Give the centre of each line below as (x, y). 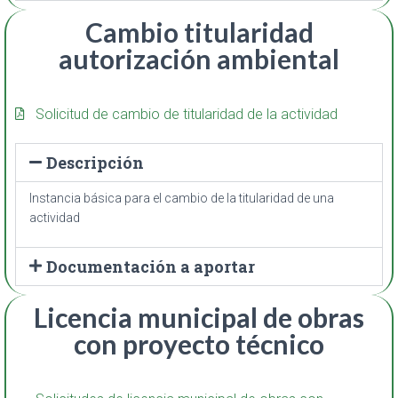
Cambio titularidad (199, 32)
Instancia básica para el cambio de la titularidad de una (182, 198)
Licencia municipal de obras (199, 317)
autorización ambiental (199, 58)
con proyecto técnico (199, 343)
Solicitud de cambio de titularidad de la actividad (186, 114)
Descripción (96, 162)
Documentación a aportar (151, 266)
